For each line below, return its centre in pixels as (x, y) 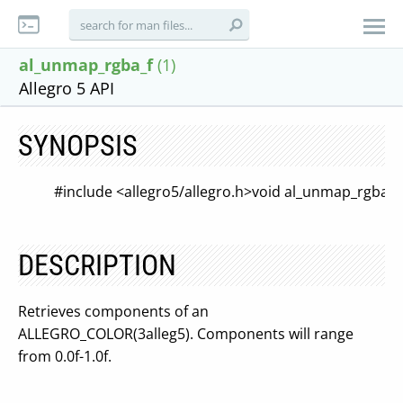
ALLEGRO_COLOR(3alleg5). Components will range (186, 334)
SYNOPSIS (78, 146)
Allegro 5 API (67, 88)
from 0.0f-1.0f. (65, 356)
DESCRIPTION (97, 265)
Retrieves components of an (113, 311)
